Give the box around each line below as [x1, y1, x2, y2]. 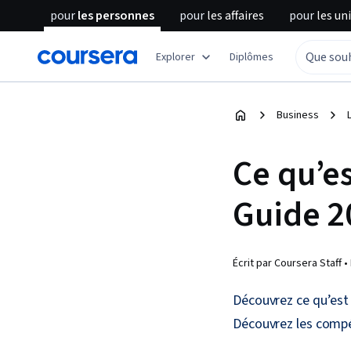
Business [277, 107, 319, 123]
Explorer [156, 49, 195, 65]
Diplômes [230, 49, 273, 65]
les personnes [75, 7, 154, 24]
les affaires [204, 7, 264, 24]
